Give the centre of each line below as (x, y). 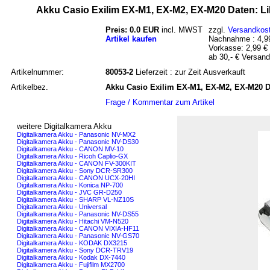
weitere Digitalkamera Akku (64, 126)
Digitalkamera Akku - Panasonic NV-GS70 (78, 235)
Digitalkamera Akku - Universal (62, 206)
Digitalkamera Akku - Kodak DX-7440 (71, 257)
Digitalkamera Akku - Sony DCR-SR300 (75, 170)
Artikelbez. (30, 87)
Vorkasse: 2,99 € (238, 48)
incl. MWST (181, 30)
